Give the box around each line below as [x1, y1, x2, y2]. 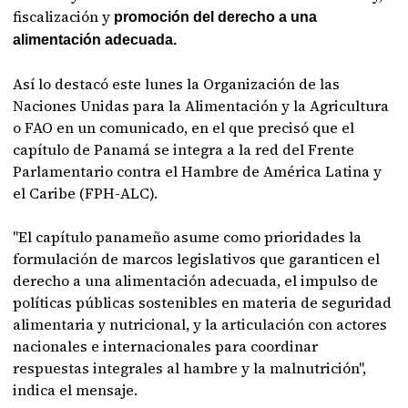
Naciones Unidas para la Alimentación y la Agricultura [13, 96, 390, 116]
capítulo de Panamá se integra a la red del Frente [13, 139, 355, 159]
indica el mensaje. [13, 380, 138, 400]
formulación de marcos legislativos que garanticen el [13, 249, 381, 269]
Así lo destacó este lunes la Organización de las [13, 74, 341, 94]
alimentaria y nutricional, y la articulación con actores [13, 314, 388, 334]
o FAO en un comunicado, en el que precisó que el [13, 117, 355, 138]
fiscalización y [13, 6, 115, 26]
